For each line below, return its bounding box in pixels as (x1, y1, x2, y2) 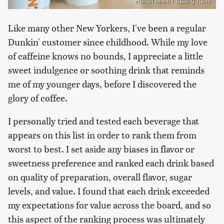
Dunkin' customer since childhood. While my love (8, 35, 207, 48)
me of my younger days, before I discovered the (8, 77, 196, 90)
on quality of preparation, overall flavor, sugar (8, 170, 192, 183)
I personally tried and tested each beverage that (8, 114, 199, 127)
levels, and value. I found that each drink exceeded (8, 184, 209, 197)
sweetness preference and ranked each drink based (8, 156, 214, 169)
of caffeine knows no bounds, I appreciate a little (8, 49, 203, 62)
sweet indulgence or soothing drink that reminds (8, 63, 204, 76)
